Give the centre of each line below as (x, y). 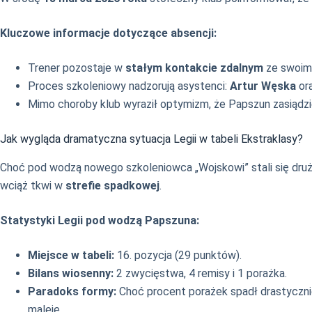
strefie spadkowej (112, 185)
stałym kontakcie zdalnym (194, 68)
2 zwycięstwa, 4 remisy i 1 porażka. (200, 273)
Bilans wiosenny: (71, 273)
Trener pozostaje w (77, 68)
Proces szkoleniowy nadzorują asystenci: (129, 86)
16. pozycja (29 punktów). (178, 255)
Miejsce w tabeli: (71, 255)
